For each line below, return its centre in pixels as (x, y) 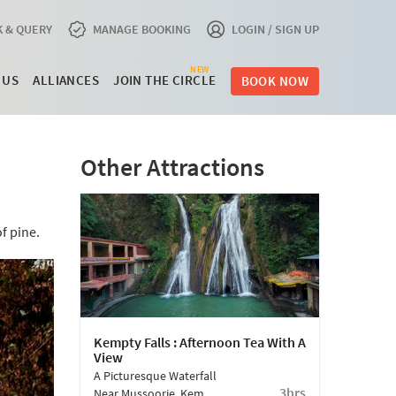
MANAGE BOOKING (142, 29)
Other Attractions (172, 167)
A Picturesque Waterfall (155, 375)
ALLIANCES (66, 80)
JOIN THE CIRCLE (165, 80)
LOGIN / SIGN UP (275, 29)
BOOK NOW (274, 81)
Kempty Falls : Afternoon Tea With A (200, 342)
